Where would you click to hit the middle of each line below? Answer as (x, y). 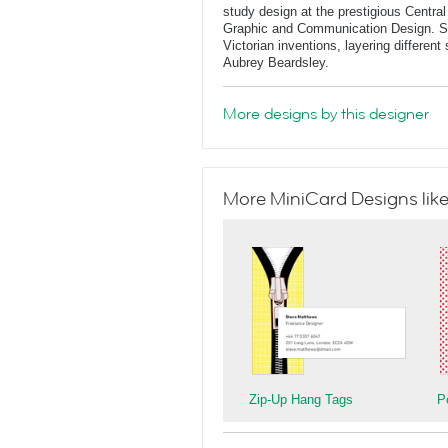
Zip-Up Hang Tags (301, 399)
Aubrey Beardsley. (276, 62)
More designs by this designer (326, 114)
